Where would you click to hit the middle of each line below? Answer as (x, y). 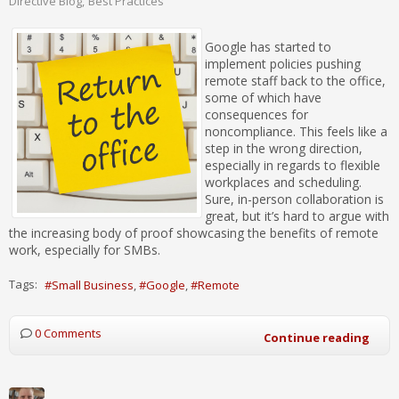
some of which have (263, 97)
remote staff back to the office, (295, 80)
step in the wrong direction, (284, 148)
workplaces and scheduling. (283, 182)
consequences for (256, 114)
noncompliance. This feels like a (296, 131)
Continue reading (317, 337)
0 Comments (68, 333)
